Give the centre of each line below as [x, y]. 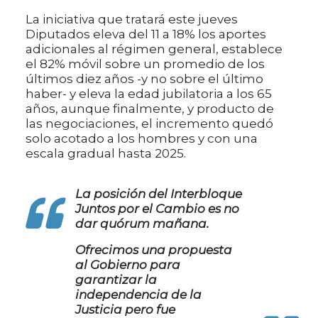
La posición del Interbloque [159, 194]
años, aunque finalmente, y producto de [150, 109]
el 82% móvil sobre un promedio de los [145, 64]
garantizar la [116, 280]
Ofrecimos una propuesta [154, 250]
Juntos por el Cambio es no [157, 209]
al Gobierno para [128, 265]
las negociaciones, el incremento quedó [149, 124]
